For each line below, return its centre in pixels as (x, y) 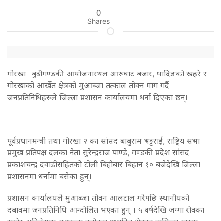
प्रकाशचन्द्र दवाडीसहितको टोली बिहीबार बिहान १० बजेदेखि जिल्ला (104, 164)
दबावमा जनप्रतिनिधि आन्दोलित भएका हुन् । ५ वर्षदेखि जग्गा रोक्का (106, 209)
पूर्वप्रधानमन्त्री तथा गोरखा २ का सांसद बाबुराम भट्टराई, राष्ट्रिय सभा (104, 140)
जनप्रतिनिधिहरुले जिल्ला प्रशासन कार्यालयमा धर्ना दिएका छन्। (98, 97)
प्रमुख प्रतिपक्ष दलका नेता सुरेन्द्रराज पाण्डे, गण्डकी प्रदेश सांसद (98, 152)
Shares (98, 21)
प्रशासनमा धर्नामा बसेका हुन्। (50, 176)
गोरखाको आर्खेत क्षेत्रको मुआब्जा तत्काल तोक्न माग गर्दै (88, 85)
